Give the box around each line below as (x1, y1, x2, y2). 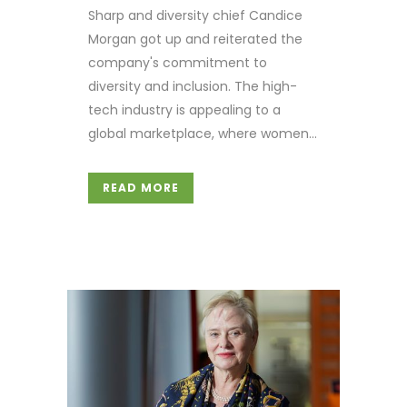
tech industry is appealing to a (88, 101, 281, 119)
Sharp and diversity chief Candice (88, 6, 303, 25)
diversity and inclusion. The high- (88, 77, 297, 95)
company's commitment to (88, 54, 267, 72)
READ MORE (103, 180, 179, 195)
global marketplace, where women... (88, 124, 317, 143)
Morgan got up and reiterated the (88, 30, 303, 48)
